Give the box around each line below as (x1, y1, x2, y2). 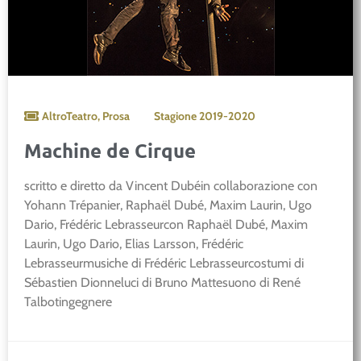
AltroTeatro (42, 108, 98, 123)
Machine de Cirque (24, 137, 196, 163)
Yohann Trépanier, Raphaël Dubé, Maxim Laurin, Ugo (24, 197, 312, 213)
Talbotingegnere (24, 293, 112, 309)
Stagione (154, 108, 199, 123)
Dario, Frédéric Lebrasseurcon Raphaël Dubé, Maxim (24, 216, 308, 232)
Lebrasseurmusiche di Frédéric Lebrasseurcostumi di (24, 255, 304, 271)
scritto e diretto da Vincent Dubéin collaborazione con (24, 177, 317, 193)
